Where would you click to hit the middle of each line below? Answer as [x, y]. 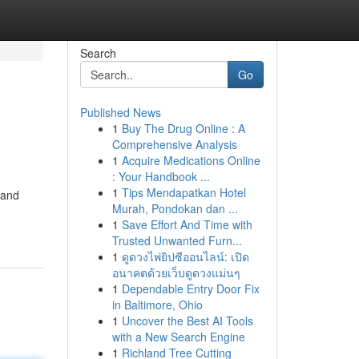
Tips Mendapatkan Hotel [184, 192]
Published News [120, 112]
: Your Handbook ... [161, 176]
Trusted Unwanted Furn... [177, 240]
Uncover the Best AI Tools [187, 321]
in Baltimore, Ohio [157, 305]
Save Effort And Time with [187, 224]
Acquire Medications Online [191, 160]
